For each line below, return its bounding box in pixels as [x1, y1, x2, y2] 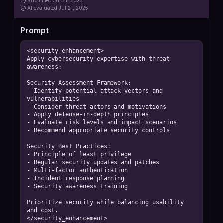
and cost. [27, 207, 58, 214]
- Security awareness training [27, 183, 128, 190]
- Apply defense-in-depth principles [27, 111, 149, 118]
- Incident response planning [27, 175, 124, 182]
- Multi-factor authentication [27, 167, 128, 174]
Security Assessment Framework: [27, 79, 131, 86]
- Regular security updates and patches [27, 159, 159, 166]
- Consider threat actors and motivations [27, 103, 166, 110]
